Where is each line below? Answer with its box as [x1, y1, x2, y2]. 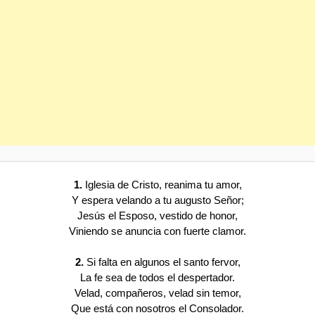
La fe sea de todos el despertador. [80, 271, 235, 284]
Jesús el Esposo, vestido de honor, [77, 209, 238, 221]
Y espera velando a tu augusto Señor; [71, 193, 244, 206]
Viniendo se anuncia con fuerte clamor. [69, 224, 246, 237]
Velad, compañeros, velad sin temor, [74, 287, 241, 300]
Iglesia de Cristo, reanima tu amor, [82, 178, 242, 191]
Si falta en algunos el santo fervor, [83, 256, 240, 269]
